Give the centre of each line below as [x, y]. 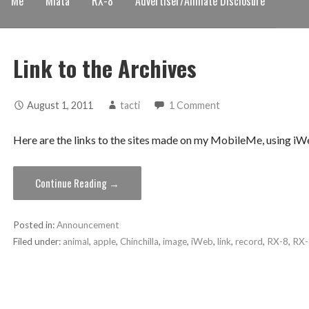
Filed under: [38, 242]
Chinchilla [139, 242]
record [249, 242]
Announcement [88, 225]
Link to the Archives [104, 68]
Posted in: [34, 225]
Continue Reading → [77, 183]
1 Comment [194, 106]
